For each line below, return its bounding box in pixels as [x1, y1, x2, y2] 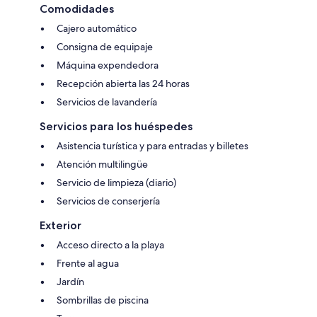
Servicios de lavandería [57, 95, 157, 108]
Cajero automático [57, 21, 137, 35]
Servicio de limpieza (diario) [57, 175, 176, 189]
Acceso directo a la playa [57, 238, 164, 251]
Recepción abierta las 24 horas [57, 76, 190, 90]
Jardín [57, 275, 84, 288]
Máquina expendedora [57, 58, 158, 71]
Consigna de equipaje [57, 40, 153, 53]
